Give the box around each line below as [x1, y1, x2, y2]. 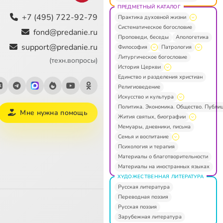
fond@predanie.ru [33, 26, 98, 38]
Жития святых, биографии [117, 112, 186, 120]
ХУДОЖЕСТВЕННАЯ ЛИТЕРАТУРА [117, 173, 204, 180]
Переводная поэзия [117, 193, 168, 201]
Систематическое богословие [117, 23, 192, 31]
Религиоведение [117, 83, 160, 91]
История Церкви [117, 63, 161, 71]
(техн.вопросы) [49, 55, 98, 65]
